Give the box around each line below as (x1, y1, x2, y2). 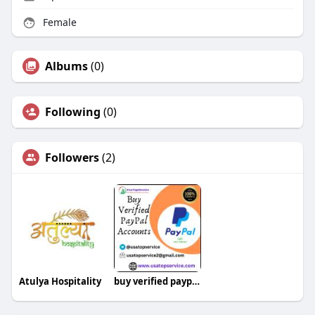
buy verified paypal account (191, 275, 200, 288)
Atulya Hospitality (18, 275, 101, 288)
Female (39, 15, 77, 30)
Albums (44, 58, 88, 75)
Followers (44, 150, 99, 166)
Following (44, 104, 101, 120)
